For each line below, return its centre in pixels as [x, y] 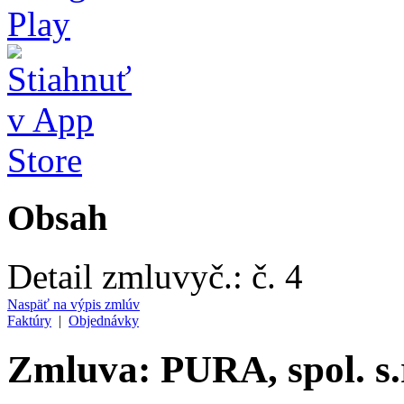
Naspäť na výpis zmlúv [73, 304]
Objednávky [104, 320]
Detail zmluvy [108, 276]
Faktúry [29, 320]
